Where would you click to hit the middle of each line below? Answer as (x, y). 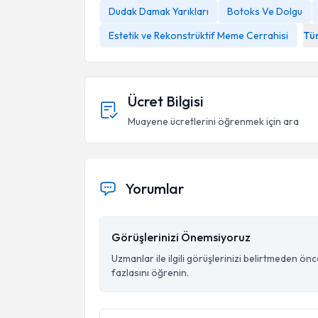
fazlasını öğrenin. (150, 273)
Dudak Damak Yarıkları (159, 11)
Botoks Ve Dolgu (265, 11)
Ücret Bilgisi (166, 101)
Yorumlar (154, 188)
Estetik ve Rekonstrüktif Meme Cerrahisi (198, 35)
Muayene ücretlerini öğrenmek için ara (213, 121)
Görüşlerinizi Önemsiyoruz (181, 237)
